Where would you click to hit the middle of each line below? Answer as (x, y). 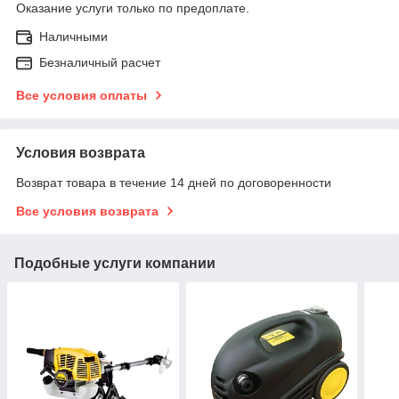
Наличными (73, 36)
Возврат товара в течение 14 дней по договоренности (174, 182)
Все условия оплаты (81, 95)
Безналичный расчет (100, 62)
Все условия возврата (87, 211)
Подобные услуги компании (115, 263)
